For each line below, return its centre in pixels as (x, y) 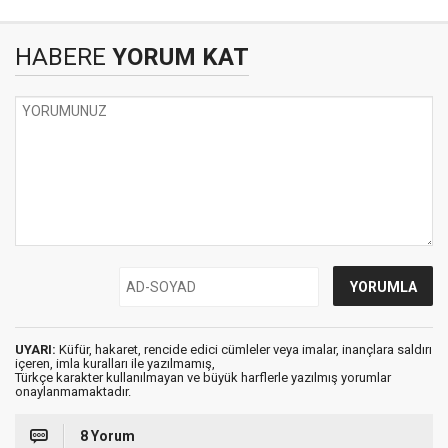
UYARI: (35, 350)
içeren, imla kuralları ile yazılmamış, (115, 364)
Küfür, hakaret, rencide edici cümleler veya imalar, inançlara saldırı (244, 350)
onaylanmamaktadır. (73, 392)
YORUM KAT (177, 57)
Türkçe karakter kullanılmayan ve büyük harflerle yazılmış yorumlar (203, 378)
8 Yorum (107, 436)
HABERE (60, 57)
